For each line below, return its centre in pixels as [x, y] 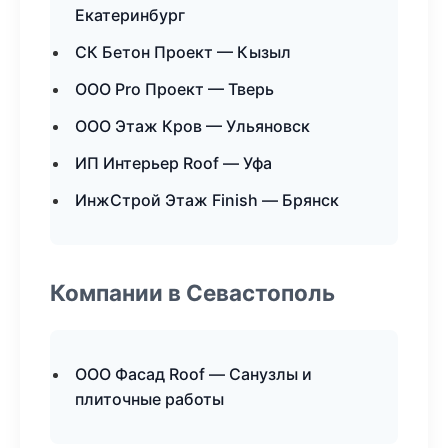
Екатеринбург [130, 15]
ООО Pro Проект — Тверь [174, 89]
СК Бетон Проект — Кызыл [183, 52]
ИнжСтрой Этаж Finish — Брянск [207, 200]
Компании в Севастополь [192, 292]
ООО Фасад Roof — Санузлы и [193, 374]
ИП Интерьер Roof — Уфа [173, 163]
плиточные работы [149, 399]
